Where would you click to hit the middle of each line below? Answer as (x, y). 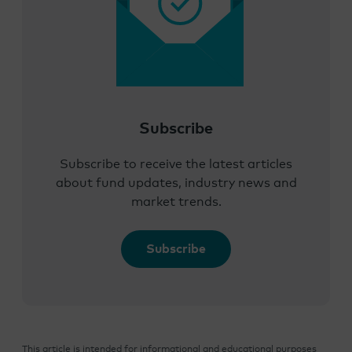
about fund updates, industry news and (176, 183)
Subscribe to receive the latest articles (176, 165)
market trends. (176, 202)
